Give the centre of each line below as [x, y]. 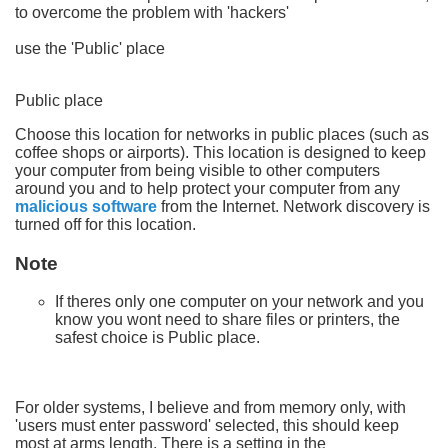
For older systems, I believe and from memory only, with [210, 408]
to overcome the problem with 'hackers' [152, 12]
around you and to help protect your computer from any [207, 188]
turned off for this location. [105, 224]
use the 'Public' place [90, 48]
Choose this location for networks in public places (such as [222, 134]
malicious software [86, 206]
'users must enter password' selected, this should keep [207, 426]
